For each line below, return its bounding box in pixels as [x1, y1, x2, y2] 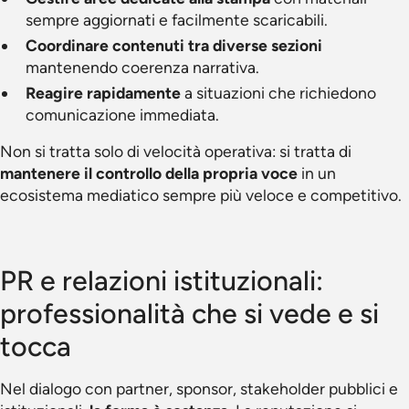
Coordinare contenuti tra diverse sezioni [26, 36, 322, 55]
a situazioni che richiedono [181, 83, 376, 102]
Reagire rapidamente [26, 83, 181, 102]
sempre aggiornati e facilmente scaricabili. [26, 10, 328, 29]
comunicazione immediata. [26, 105, 219, 124]
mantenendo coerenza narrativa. [26, 58, 259, 77]
